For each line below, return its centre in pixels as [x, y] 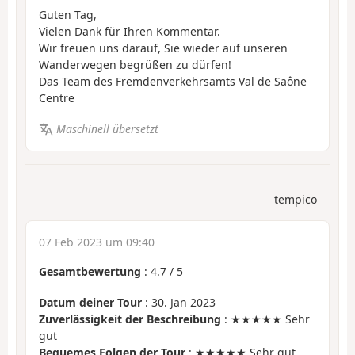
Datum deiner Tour [90, 302]
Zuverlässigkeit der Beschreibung [130, 319]
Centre [57, 98]
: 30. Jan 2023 [179, 302]
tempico [296, 200]
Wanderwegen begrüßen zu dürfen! [135, 65]
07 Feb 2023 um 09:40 [97, 242]
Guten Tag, [68, 15]
